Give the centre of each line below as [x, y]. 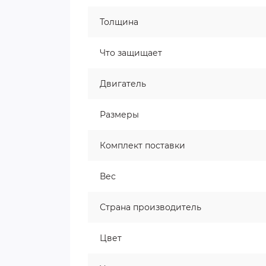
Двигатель [123, 84]
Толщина [119, 22]
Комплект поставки [142, 145]
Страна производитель [151, 207]
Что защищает [131, 53]
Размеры [119, 115]
